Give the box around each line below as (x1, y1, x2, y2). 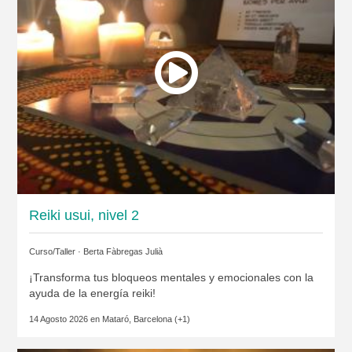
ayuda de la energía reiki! (28, 287, 156, 300)
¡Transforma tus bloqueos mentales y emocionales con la (28, 271, 313, 284)
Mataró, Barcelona (101, 314, 172, 324)
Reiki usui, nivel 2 (28, 207, 139, 224)
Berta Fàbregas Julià (82, 247, 163, 257)
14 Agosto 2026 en (28, 314, 102, 324)
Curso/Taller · (28, 247, 83, 257)
